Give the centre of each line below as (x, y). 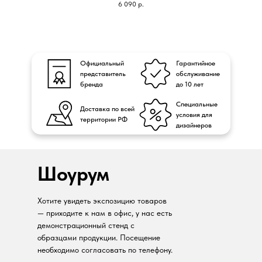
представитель (103, 74)
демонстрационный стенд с (86, 225)
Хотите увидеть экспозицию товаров (102, 201)
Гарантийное (196, 63)
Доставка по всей (107, 109)
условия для (194, 115)
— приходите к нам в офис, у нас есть (105, 213)
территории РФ (104, 120)
